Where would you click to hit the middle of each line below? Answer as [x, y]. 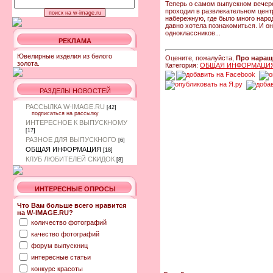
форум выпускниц [59, 245]
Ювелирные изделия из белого [65, 56]
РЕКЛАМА [75, 41]
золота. [28, 63]
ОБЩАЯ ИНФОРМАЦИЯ [63, 149]
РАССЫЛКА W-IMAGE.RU [65, 107]
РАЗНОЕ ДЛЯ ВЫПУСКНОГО [71, 140]
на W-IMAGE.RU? [45, 213]
